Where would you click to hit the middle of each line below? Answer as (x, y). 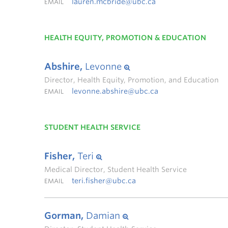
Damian (103, 216)
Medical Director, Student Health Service (116, 169)
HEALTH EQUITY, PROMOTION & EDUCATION (125, 38)
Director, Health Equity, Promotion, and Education (132, 80)
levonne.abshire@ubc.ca (115, 91)
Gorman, (64, 216)
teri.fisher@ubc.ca (104, 181)
